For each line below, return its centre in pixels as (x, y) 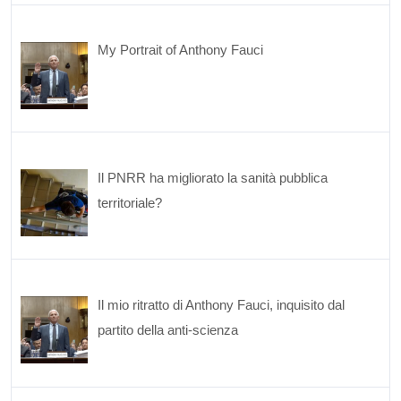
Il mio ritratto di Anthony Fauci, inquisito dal (222, 304)
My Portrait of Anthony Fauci (181, 50)
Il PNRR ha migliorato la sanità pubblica (213, 177)
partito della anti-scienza (168, 329)
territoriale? (130, 202)
